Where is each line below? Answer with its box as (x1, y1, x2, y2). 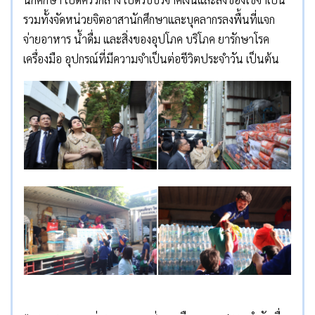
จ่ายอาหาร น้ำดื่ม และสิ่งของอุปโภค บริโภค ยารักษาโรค (23, 31, 269, 46)
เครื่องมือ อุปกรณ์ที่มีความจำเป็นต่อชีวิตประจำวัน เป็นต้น (23, 51, 279, 66)
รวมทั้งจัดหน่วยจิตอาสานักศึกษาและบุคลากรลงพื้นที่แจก (23, 11, 275, 27)
